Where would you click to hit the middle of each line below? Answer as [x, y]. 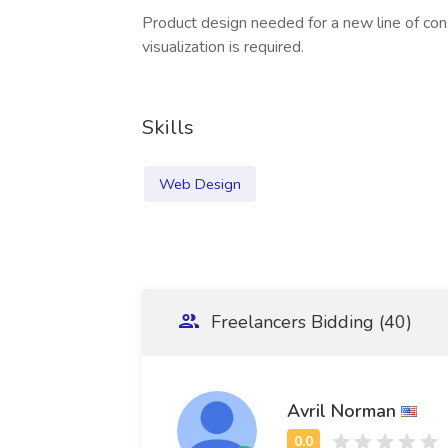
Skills [168, 127]
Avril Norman [341, 410]
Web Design [200, 184]
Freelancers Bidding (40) [309, 322]
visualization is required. [223, 47]
